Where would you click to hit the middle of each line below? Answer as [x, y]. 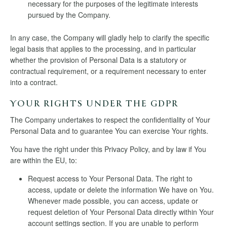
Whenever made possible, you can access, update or [113, 201]
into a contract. [34, 82]
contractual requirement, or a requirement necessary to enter [108, 71]
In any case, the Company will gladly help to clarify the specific [110, 37]
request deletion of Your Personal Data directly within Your [121, 212]
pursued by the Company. [69, 15]
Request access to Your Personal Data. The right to [110, 178]
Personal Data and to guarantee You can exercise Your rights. [109, 131]
